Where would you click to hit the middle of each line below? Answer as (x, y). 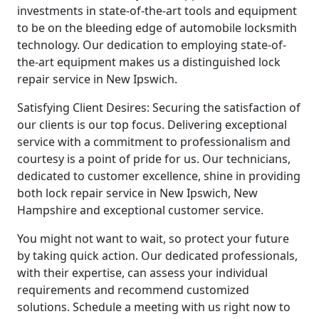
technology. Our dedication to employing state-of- (152, 45)
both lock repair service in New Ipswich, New (137, 193)
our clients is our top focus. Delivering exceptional (152, 124)
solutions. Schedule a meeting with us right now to (154, 307)
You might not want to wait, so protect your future (153, 238)
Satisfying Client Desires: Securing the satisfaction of (159, 107)
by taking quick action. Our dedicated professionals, (157, 255)
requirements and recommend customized (133, 289)
